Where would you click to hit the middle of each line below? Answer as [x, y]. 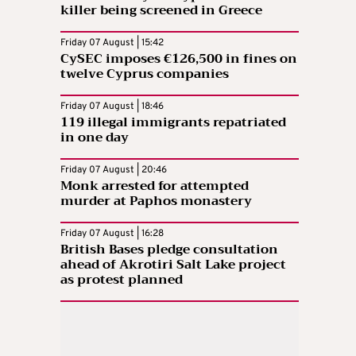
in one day [95, 137]
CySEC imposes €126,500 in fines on [179, 58]
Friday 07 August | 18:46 [112, 106]
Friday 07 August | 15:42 [112, 43]
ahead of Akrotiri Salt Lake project [173, 264]
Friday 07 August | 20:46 [114, 170]
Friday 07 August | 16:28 [112, 233]
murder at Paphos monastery [156, 201]
